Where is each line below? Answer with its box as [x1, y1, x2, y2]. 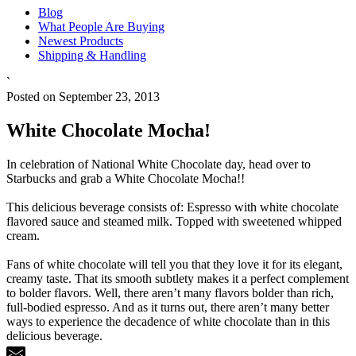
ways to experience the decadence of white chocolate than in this [6, 315, 330, 329]
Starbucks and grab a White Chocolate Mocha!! [6, 172, 245, 186]
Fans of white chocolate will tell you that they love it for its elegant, [6, 257, 342, 272]
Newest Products [38, 34, 123, 48]
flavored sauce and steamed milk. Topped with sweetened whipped [6, 215, 342, 229]
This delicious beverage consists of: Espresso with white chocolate [6, 200, 339, 215]
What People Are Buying [38, 20, 164, 34]
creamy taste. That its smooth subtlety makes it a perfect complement [6, 272, 349, 286]
